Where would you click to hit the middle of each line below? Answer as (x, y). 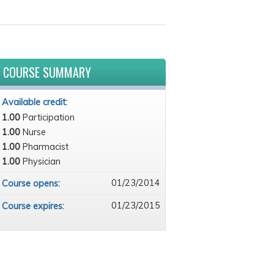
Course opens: (32, 183)
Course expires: (34, 206)
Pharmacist (45, 147)
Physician (41, 161)
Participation (48, 117)
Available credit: (35, 102)
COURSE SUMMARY (47, 72)
